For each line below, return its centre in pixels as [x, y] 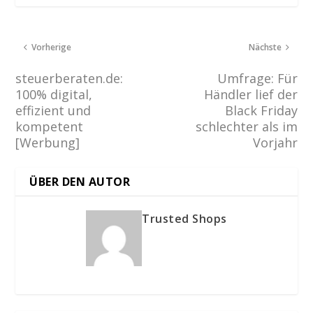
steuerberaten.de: [70, 78]
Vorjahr [275, 142]
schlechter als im [246, 126]
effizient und [53, 110]
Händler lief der [250, 94]
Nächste [265, 47]
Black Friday [261, 110]
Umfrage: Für [257, 78]
